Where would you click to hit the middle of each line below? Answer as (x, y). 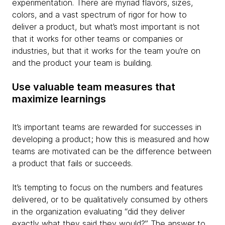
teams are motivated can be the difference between (112, 151)
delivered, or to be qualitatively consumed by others (110, 199)
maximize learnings (59, 99)
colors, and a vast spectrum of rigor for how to (99, 14)
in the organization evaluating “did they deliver (98, 211)
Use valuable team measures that (94, 87)
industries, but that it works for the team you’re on (106, 50)
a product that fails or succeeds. (75, 163)
